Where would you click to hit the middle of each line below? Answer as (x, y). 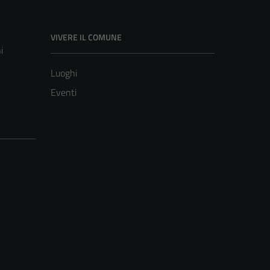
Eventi (64, 92)
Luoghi (64, 73)
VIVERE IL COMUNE (86, 37)
